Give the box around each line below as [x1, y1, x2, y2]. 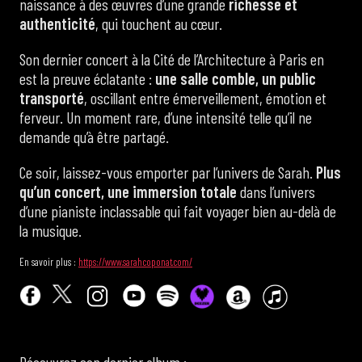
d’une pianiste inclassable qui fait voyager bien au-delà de [19, 201, 336, 221]
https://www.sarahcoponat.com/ [78, 255, 192, 269]
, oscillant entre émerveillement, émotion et [84, 88, 326, 108]
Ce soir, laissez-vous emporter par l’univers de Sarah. [19, 162, 316, 183]
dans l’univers [237, 182, 315, 202]
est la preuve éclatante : [19, 69, 155, 89]
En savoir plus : [19, 255, 78, 269]
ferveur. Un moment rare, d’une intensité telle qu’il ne [19, 107, 312, 128]
